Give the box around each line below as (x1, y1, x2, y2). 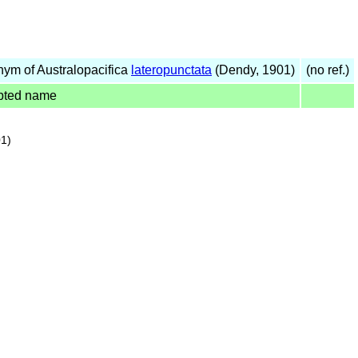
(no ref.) (306, 62, 349, 77)
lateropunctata (131, 62, 212, 77)
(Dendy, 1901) (212, 62, 295, 77)
